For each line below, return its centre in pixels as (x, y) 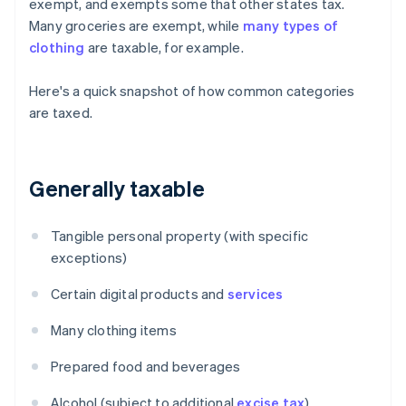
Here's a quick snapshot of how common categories (192, 91)
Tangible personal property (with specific (180, 236)
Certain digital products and (139, 294)
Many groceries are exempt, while (136, 26)
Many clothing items (114, 330)
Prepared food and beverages (146, 367)
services (255, 294)
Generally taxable (117, 188)
